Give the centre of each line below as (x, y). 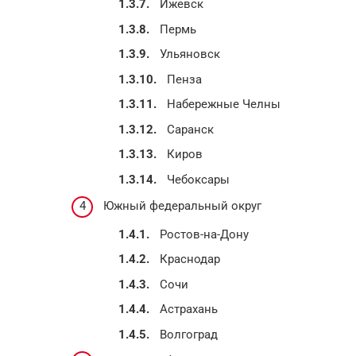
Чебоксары (198, 179)
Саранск (190, 129)
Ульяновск (190, 54)
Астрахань (189, 310)
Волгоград (189, 334)
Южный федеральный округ (182, 206)
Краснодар (190, 259)
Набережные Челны (224, 104)
